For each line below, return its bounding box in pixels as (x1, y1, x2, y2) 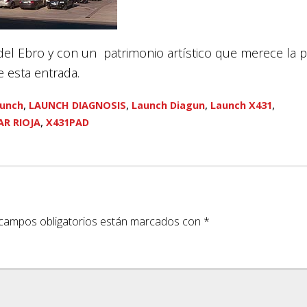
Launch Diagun (132, 99, 205, 112)
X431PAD (46, 116, 89, 130)
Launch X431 (210, 99, 272, 112)
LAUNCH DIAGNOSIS (29, 99, 126, 112)
